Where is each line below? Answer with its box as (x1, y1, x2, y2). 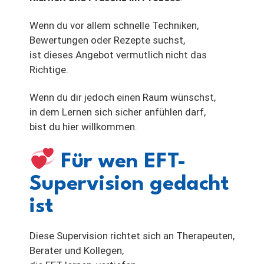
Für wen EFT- (55, 151, 187, 173)
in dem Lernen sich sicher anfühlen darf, (29, 106, 206, 118)
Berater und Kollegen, (29, 245, 124, 257)
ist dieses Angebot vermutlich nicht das (29, 49, 207, 61)
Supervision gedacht (29, 174, 229, 195)
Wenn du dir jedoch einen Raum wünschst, (29, 91, 216, 104)
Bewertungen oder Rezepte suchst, (29, 34, 185, 47)
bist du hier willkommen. (29, 121, 137, 133)
